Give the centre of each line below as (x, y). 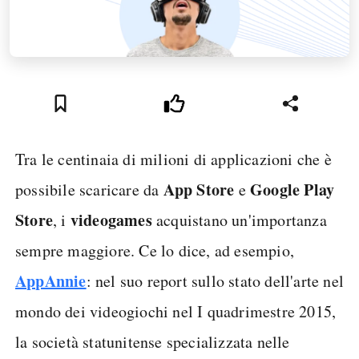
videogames (111, 220)
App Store (199, 190)
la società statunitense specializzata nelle (153, 342)
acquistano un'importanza (239, 220)
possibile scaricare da (89, 190)
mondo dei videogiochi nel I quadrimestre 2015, (176, 311)
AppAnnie (51, 281)
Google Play (292, 190)
